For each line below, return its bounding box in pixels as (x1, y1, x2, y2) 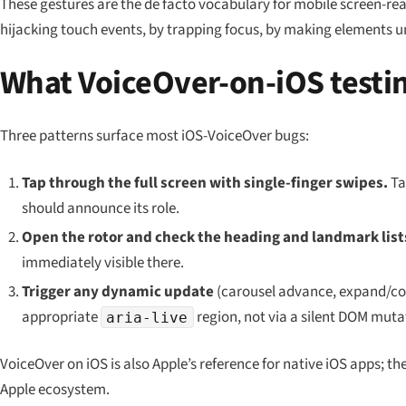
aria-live (106, 308, 188, 326)
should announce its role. (21, 197, 179, 219)
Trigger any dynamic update (21, 281, 214, 304)
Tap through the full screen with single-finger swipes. (21, 171, 388, 194)
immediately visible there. (21, 252, 184, 274)
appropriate (21, 306, 101, 329)
